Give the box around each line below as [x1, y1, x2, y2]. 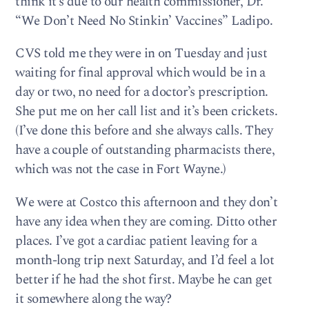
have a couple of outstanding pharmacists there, [15, 140, 275, 161]
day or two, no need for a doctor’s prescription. [15, 82, 268, 103]
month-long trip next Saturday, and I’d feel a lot [15, 250, 275, 270]
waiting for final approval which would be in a [15, 63, 266, 83]
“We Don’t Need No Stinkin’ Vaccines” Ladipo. [15, 11, 273, 32]
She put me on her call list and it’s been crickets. [15, 101, 278, 122]
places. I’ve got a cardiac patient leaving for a [15, 230, 257, 251]
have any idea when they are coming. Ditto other [15, 211, 277, 232]
